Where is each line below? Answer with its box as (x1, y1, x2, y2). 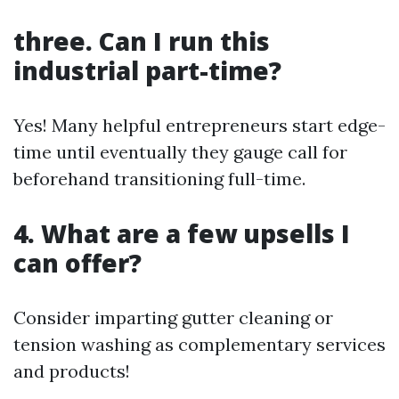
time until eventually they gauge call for (13, 141, 347, 163)
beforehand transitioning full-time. (13, 167, 305, 190)
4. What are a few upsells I (13, 216, 350, 250)
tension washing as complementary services (13, 333, 386, 355)
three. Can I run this (13, 24, 270, 58)
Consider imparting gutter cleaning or (13, 306, 333, 329)
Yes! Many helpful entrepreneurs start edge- (13, 114, 386, 136)
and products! (13, 360, 130, 382)
